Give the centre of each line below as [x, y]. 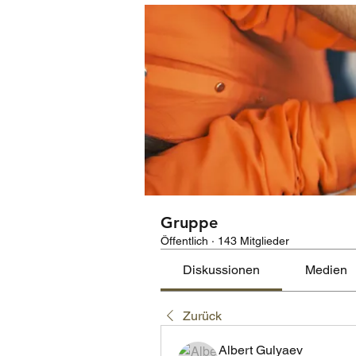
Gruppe [189, 222]
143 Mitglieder [253, 241]
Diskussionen [222, 270]
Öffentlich [184, 241]
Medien [326, 270]
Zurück [202, 316]
